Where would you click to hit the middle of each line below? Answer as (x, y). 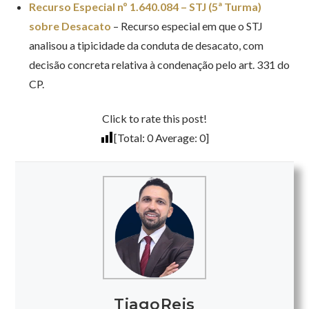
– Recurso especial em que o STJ (187, 26)
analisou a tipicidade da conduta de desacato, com (147, 45)
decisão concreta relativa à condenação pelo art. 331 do (160, 64)
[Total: (130, 137)
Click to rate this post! (154, 118)
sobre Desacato (70, 26)
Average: (176, 137)
